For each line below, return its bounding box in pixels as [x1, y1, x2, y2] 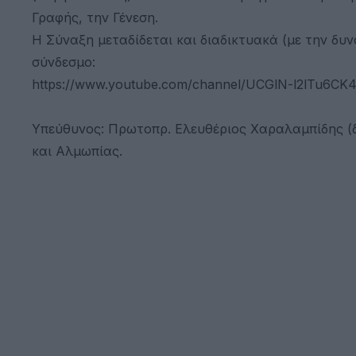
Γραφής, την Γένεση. [32, 9, 158, 25]
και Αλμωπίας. [32, 142, 122, 159]
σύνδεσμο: [32, 53, 95, 70]
